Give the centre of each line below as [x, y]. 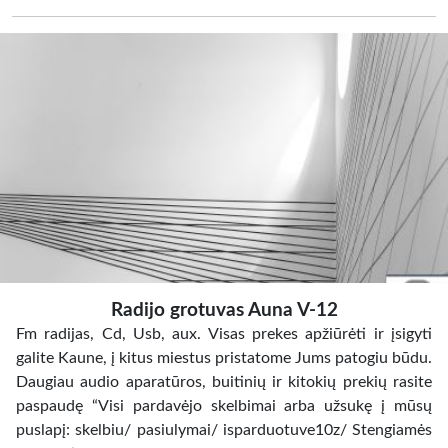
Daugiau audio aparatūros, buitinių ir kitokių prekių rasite [224, 382]
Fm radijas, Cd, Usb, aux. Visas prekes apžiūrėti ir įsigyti [224, 334]
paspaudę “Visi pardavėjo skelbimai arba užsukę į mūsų [224, 406]
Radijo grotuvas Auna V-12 [224, 310]
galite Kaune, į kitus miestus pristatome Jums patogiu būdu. [224, 358]
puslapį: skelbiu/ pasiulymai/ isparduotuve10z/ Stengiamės [224, 430]
